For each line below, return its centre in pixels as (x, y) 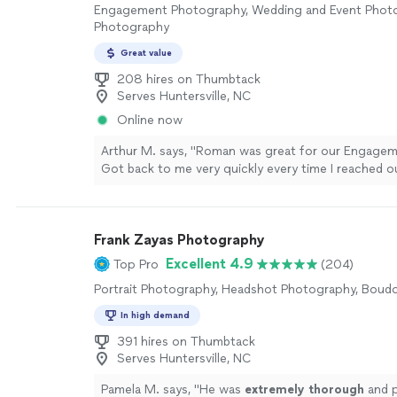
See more (185, 204)
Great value (146, 53)
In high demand (155, 315)
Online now (150, 120)
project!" (127, 204)
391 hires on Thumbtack (186, 342)
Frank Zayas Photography (179, 240)
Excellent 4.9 (210, 264)
